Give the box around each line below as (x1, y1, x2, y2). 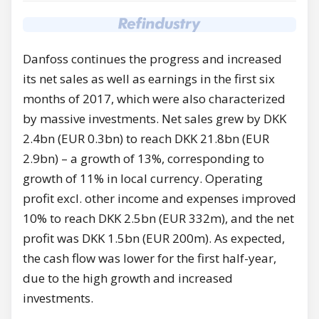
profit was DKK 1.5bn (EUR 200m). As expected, (23, 229, 285, 246)
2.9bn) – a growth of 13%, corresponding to (23, 150, 264, 167)
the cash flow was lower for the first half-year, (23, 249, 276, 266)
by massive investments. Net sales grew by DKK (23, 110, 286, 127)
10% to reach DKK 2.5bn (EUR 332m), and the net (23, 209, 294, 226)
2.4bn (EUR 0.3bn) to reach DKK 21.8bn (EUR (23, 130, 269, 147)
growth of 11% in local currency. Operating (23, 169, 263, 187)
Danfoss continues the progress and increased (23, 50, 282, 67)
